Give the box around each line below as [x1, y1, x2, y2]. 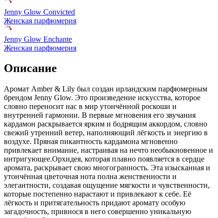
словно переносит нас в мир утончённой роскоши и [4, 102, 177, 111]
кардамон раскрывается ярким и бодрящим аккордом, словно [4, 120, 207, 128]
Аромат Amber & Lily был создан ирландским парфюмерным [4, 85, 207, 93]
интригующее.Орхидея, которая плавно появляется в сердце [4, 155, 204, 163]
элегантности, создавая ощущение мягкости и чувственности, [4, 181, 210, 190]
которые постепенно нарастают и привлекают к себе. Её [4, 190, 191, 199]
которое [173, 93, 200, 102]
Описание [4, 62, 57, 75]
